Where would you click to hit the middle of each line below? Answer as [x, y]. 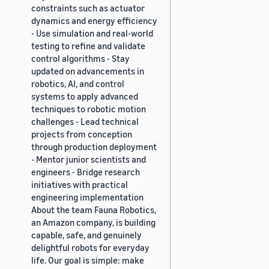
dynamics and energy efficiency [94, 20]
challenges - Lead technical [85, 121]
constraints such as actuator [88, 8]
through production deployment [94, 146]
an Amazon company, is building [93, 222]
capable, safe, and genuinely [86, 234]
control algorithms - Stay [80, 58]
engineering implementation [87, 197]
